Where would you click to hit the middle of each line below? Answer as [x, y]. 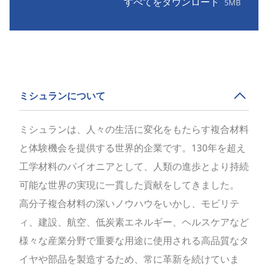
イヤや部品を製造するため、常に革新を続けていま [129, 259]
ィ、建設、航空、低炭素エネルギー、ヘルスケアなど [134, 222]
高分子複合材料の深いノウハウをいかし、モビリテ [129, 204]
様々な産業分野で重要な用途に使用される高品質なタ [134, 241]
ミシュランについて [62, 96]
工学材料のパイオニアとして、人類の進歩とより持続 [134, 167]
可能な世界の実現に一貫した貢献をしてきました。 [129, 185]
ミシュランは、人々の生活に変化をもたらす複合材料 [134, 130]
